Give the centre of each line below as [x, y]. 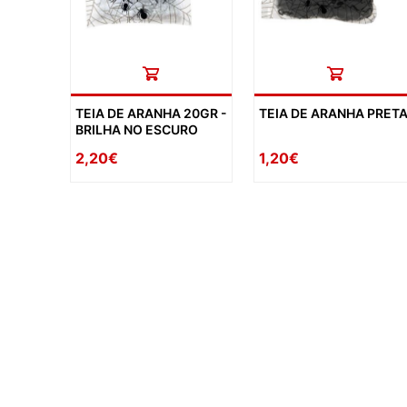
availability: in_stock [98, 311]
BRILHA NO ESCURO [137, 129]
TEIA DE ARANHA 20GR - [151, 113]
